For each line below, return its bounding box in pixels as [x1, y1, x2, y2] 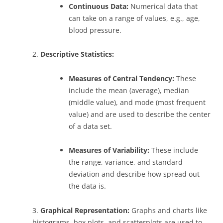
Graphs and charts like [129, 205, 207, 215]
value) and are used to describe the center [69, 109, 211, 119]
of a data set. [69, 121, 112, 131]
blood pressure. [69, 25, 121, 35]
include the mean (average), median [69, 85, 189, 95]
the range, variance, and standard [69, 157, 183, 167]
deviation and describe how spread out [69, 169, 200, 179]
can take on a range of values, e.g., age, [69, 13, 200, 23]
